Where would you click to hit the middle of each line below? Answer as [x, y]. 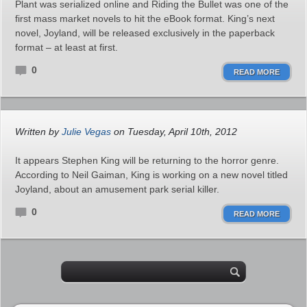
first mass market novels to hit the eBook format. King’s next [145, 19]
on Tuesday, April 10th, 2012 [174, 132]
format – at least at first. [66, 47]
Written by [38, 132]
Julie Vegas [86, 132]
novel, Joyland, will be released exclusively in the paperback [145, 33]
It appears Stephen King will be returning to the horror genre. [147, 160]
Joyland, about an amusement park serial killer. [117, 189]
